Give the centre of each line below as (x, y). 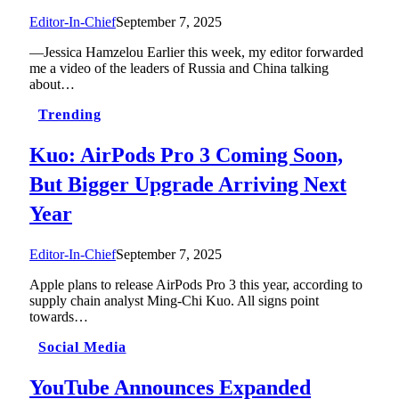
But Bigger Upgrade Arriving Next (188, 184)
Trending (70, 114)
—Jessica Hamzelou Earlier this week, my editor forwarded (196, 52)
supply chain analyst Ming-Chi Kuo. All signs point (174, 300)
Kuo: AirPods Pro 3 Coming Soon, (186, 155)
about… (52, 84)
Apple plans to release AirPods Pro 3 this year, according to (196, 284)
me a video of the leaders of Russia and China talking (179, 68)
